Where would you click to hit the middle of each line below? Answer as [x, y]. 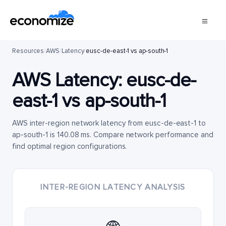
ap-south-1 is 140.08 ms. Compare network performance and [113, 135]
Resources [28, 51]
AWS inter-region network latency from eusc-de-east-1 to [109, 123]
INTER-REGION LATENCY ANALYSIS [113, 187]
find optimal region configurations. [70, 146]
